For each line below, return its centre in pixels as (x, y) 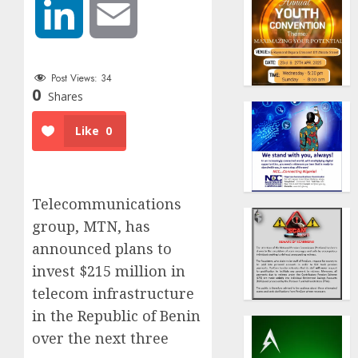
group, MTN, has (91, 227)
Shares (66, 96)
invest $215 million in (109, 271)
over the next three (100, 338)
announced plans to (102, 249)
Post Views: (74, 78)
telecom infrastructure (113, 294)
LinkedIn (105, 14)
